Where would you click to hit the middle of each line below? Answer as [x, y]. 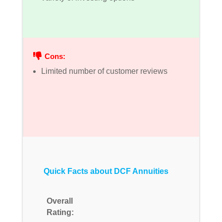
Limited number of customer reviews [104, 71]
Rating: [60, 212]
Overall [59, 201]
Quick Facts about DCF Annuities [106, 171]
